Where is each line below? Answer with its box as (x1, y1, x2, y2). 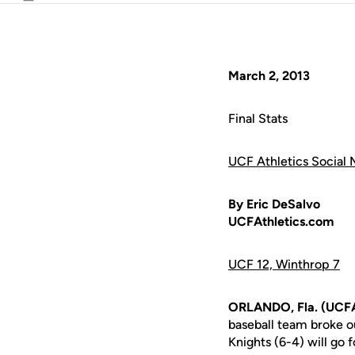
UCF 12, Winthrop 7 (228, 257, 340, 272)
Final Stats (228, 111, 288, 126)
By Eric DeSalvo (228, 197, 320, 212)
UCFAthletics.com (228, 214, 334, 229)
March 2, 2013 (228, 68, 310, 83)
